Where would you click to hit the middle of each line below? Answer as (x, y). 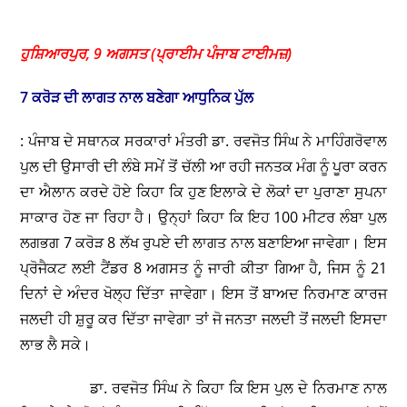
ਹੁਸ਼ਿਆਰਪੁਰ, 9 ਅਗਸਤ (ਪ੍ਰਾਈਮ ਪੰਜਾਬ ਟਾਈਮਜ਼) (158, 54)
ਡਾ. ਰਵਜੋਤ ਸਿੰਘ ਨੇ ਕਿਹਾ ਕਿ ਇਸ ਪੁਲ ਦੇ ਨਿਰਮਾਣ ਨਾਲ (203, 388)
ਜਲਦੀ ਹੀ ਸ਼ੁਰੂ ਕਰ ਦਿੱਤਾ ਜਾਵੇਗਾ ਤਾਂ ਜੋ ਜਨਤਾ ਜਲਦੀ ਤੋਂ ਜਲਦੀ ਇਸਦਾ (203, 319)
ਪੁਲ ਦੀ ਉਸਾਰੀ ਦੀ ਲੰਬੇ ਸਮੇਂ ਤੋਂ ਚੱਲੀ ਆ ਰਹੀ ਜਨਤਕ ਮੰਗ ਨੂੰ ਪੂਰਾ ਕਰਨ (203, 167)
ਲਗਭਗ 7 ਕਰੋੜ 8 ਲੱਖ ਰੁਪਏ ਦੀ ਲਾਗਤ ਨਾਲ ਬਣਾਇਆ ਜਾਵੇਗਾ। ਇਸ (203, 243)
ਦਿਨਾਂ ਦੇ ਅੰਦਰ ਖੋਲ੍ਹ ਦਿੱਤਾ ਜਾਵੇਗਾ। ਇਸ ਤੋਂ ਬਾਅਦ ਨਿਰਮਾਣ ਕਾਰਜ (203, 294)
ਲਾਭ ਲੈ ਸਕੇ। (56, 345)
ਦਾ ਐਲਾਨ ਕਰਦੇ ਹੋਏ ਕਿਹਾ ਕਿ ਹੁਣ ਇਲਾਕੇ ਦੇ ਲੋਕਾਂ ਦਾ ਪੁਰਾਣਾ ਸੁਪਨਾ (203, 192)
